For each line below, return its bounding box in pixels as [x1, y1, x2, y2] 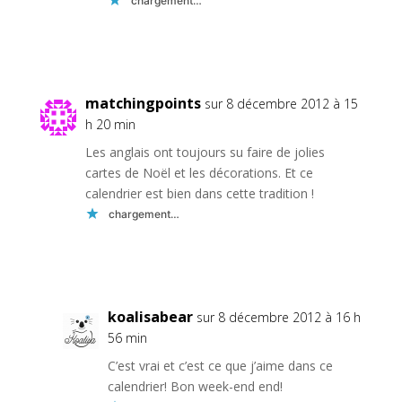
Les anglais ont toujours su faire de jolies [84, 144, 325, 162]
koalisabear [107, 307, 193, 328]
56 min [107, 329, 147, 347]
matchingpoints [84, 93, 201, 114]
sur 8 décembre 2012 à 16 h [196, 309, 361, 327]
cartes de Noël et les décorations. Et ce [84, 164, 313, 182]
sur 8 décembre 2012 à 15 [204, 95, 358, 113]
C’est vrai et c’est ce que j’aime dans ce [107, 357, 333, 375]
